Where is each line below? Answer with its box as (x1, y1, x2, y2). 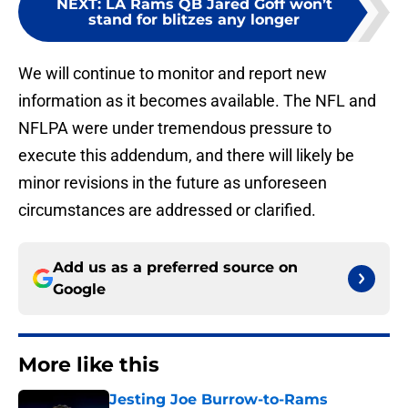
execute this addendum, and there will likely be (18, 146, 354, 166)
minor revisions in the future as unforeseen (18, 173, 327, 193)
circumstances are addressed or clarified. (18, 200, 316, 220)
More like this (18, 352, 159, 378)
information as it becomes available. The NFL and (18, 91, 376, 111)
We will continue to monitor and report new (18, 64, 327, 84)
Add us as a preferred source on (53, 259, 298, 277)
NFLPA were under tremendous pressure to (18, 118, 331, 138)
